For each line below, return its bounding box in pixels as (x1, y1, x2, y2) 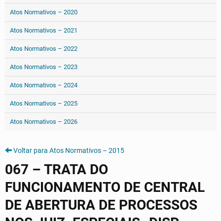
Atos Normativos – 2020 (10, 8, 77, 16)
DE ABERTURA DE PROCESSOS (5, 197, 197, 213)
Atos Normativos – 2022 (10, 45, 77, 52)
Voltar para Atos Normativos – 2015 (13, 147, 124, 154)
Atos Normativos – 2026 (10, 118, 77, 125)
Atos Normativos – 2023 (10, 63, 77, 71)
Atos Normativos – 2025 (10, 100, 77, 107)
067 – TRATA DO (5, 161, 108, 178)
